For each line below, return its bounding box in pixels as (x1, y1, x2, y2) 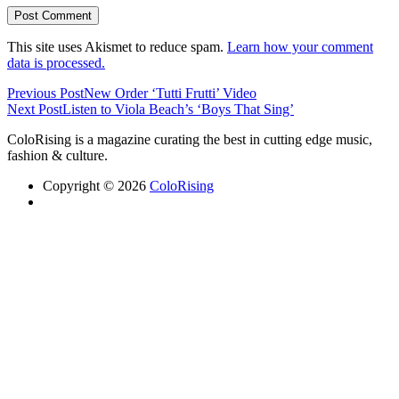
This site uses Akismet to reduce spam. (7, 39, 227, 55)
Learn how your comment (227, 39, 373, 55)
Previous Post (7, 85, 84, 102)
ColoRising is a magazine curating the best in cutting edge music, (7, 132, 372, 148)
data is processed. (7, 55, 105, 71)
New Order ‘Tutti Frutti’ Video (84, 85, 256, 102)
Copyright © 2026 (43, 178, 150, 194)
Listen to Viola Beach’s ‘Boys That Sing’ (62, 102, 294, 118)
